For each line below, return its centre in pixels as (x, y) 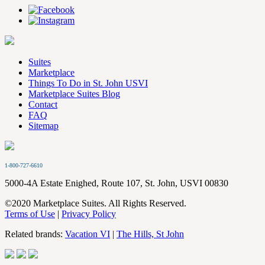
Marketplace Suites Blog (74, 93)
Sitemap (43, 125)
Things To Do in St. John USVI (88, 83)
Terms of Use (30, 214)
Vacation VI (88, 234)
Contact (43, 104)
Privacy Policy (89, 214)
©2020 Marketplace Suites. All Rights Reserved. (96, 203)
